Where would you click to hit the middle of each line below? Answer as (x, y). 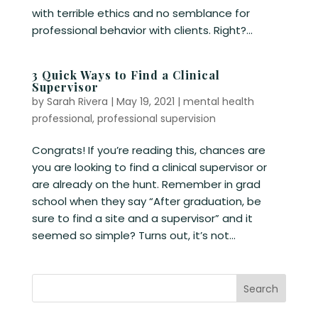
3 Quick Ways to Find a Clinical (126, 75)
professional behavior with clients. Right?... (142, 30)
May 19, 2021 (145, 102)
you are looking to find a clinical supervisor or (149, 167)
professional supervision (156, 119)
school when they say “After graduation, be (146, 201)
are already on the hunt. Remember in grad (146, 184)
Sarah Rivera (77, 102)
